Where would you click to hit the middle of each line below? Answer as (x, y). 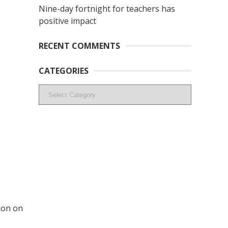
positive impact (67, 21)
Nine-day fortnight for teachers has (107, 9)
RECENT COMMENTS (79, 46)
